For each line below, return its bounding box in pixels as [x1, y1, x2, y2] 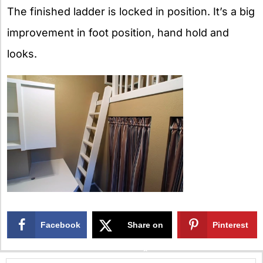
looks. [7, 47, 37, 60]
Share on [127, 220, 164, 230]
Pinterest [213, 220, 249, 230]
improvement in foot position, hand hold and [7, 26, 229, 39]
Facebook [41, 220, 81, 230]
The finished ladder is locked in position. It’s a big [7, 5, 255, 18]
